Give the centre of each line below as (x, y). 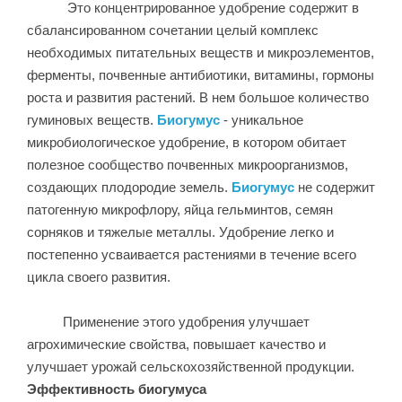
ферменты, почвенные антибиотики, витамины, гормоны (201, 74)
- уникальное (262, 119)
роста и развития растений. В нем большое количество (198, 97)
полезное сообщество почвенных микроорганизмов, (188, 164)
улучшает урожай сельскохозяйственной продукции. (192, 366)
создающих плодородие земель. (129, 187)
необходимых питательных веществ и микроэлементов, (201, 52)
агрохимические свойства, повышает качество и (176, 344)
